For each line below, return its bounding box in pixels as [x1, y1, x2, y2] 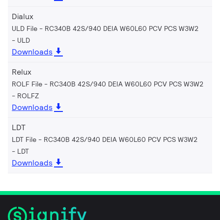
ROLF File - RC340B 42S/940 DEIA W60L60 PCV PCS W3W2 [12, 79, 204, 88]
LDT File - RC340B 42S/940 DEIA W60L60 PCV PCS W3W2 [12, 135, 198, 144]
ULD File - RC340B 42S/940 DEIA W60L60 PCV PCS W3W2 [12, 24, 199, 33]
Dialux [12, 11, 33, 22]
